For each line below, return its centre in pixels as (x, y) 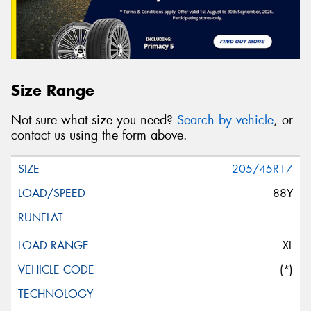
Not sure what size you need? (94, 120)
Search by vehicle (225, 120)
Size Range (53, 91)
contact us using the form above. (99, 135)
